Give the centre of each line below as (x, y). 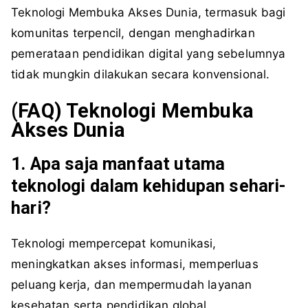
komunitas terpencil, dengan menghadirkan (133, 33)
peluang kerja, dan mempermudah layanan (132, 285)
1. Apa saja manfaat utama (118, 164)
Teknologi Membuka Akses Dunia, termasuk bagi (148, 13)
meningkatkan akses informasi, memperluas (135, 264)
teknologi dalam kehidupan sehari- (149, 186)
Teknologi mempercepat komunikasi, (114, 244)
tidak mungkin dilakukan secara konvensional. (141, 75)
